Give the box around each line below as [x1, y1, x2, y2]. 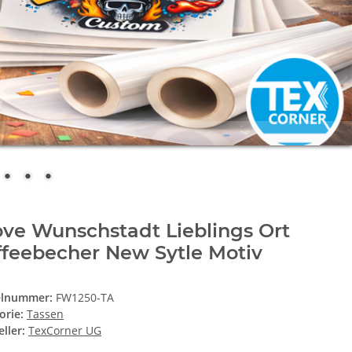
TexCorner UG [28, 323, 101, 339]
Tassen [27, 306, 64, 322]
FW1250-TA [56, 290, 114, 306]
